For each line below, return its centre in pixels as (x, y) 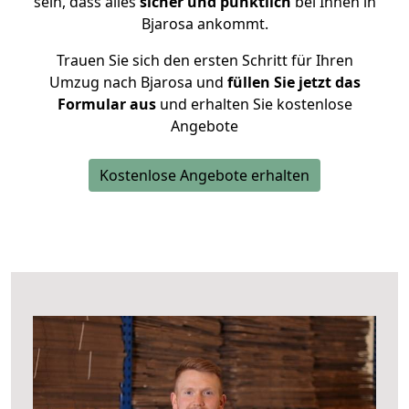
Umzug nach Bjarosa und (136, 82)
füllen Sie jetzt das (292, 82)
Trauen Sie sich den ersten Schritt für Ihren (204, 60)
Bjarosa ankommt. (204, 24)
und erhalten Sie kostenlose (254, 104)
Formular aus (106, 104)
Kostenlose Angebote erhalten (204, 175)
